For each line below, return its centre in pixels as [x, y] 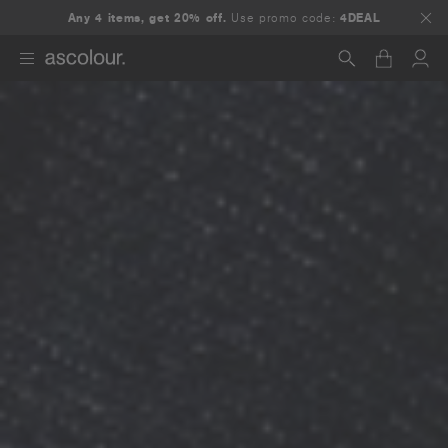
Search [110, 117]
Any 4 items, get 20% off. [147, 17]
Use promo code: [283, 17]
